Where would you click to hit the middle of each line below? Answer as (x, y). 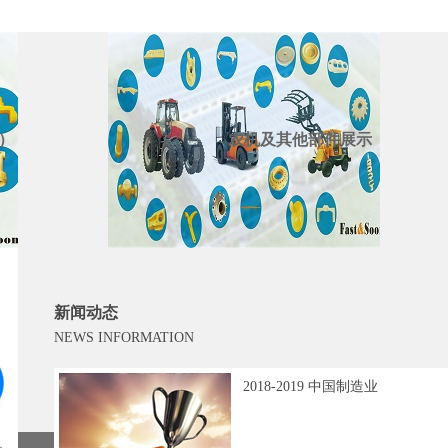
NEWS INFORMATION (124, 338)
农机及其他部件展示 (300, 140)
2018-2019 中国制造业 (310, 387)
